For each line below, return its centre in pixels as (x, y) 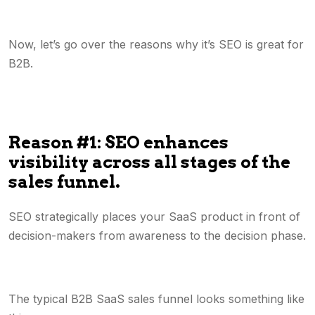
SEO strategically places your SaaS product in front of (154, 217)
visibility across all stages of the (149, 162)
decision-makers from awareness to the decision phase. (157, 236)
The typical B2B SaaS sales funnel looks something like (156, 299)
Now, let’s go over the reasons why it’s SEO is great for (156, 44)
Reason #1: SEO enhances (118, 142)
